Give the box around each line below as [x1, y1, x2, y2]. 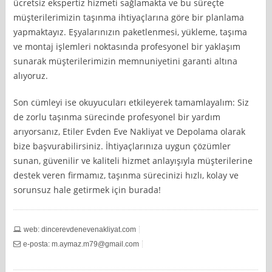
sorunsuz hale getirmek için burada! [13, 183, 161, 195]
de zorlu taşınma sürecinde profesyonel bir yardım [13, 110, 221, 123]
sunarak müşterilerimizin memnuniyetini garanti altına [13, 55, 238, 67]
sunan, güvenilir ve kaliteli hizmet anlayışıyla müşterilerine [13, 154, 253, 166]
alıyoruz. [13, 69, 49, 81]
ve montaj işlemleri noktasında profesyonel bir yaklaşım [13, 40, 241, 52]
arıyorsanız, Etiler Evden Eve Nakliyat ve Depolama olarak [13, 125, 246, 137]
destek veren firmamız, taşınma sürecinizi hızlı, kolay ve [13, 169, 239, 181]
